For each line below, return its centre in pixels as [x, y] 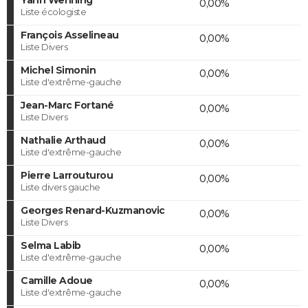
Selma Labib [51, 245]
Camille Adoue [57, 280]
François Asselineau [70, 35]
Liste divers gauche [60, 187]
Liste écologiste [53, 11]
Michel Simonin [58, 70]
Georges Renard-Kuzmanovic [93, 210]
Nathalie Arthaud [63, 140]
